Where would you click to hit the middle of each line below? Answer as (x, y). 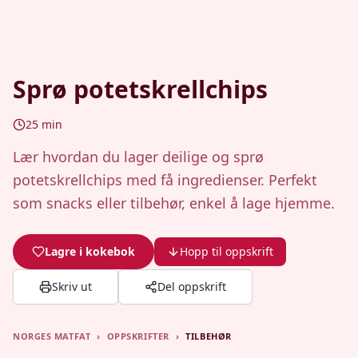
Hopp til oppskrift (227, 251)
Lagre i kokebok (90, 251)
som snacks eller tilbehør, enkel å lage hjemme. (174, 203)
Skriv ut (72, 286)
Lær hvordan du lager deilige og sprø (138, 157)
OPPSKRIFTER (138, 336)
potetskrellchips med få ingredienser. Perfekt (165, 180)
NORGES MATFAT (52, 336)
